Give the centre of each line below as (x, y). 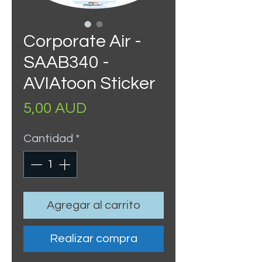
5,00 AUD (55, 108)
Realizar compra (94, 239)
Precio (108, 108)
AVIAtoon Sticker (89, 83)
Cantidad (48, 139)
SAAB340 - (66, 62)
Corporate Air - (82, 41)
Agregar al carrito (94, 205)
